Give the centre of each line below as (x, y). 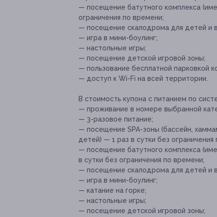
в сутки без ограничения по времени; (141, 160)
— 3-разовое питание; (116, 119)
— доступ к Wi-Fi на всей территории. (143, 79)
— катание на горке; (112, 191)
